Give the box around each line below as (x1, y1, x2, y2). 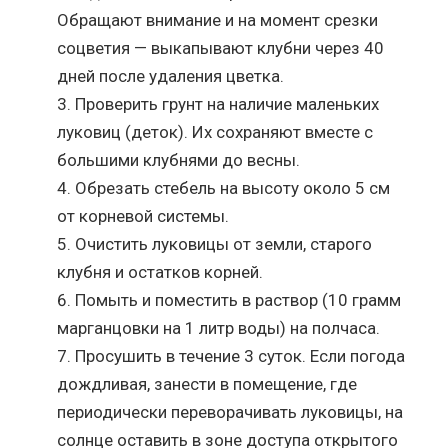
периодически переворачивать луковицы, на (57, 401, 404, 422)
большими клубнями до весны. (57, 149, 301, 170)
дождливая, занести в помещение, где (57, 373, 358, 394)
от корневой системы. (57, 205, 230, 226)
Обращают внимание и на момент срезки (57, 9, 379, 30)
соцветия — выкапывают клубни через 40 (57, 37, 385, 58)
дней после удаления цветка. (57, 65, 285, 86)
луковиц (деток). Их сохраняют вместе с (57, 121, 374, 142)
